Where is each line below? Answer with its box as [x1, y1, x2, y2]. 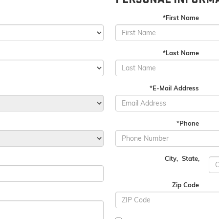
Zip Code [172, 181, 199, 189]
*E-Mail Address [150, 84, 199, 92]
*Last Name [163, 49, 199, 57]
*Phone [176, 119, 199, 127]
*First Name [163, 14, 199, 22]
